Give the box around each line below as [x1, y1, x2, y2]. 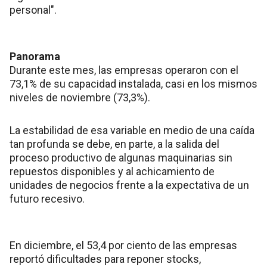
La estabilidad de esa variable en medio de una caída [10, 123, 254, 136]
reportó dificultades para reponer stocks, [10, 252, 201, 265]
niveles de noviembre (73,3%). [10, 91, 150, 104]
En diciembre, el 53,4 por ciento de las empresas [10, 238, 237, 252]
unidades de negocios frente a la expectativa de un [10, 178, 249, 191]
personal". [10, 3, 57, 16]
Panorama [10, 49, 60, 63]
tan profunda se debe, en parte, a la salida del [10, 137, 219, 150]
